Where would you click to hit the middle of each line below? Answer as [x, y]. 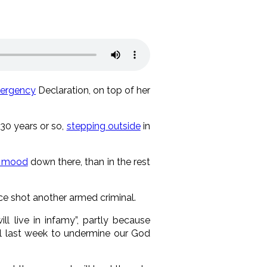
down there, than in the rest [89, 162]
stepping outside [103, 126]
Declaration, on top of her [93, 90]
